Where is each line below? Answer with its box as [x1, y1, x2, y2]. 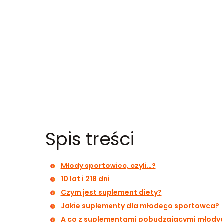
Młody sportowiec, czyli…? [60, 161, 156, 170]
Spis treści [45, 126, 134, 152]
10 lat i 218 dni [60, 174, 110, 184]
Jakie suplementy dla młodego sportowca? [60, 201, 219, 211]
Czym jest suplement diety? [60, 187, 162, 197]
